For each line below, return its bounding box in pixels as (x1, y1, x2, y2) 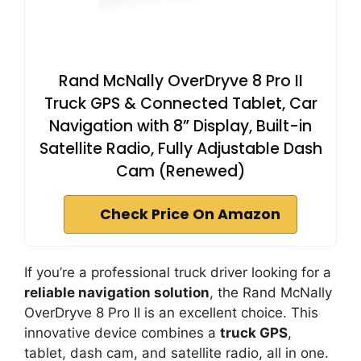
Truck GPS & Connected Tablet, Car (44, 93, 317, 114)
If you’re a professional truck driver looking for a (24, 264, 331, 280)
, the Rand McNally (210, 284, 332, 301)
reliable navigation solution (24, 284, 210, 301)
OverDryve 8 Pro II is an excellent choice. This (24, 305, 318, 321)
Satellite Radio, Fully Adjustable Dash (39, 138, 322, 160)
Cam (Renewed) (115, 160, 246, 182)
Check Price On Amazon (100, 205, 280, 224)
